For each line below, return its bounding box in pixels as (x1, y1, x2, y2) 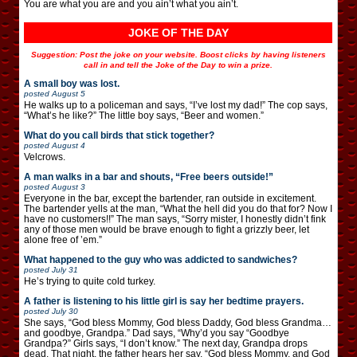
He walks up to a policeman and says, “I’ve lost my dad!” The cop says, (24, 99, 328, 111)
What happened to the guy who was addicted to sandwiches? (24, 253, 297, 265)
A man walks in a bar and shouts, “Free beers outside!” (24, 171, 273, 182)
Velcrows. (24, 151, 65, 163)
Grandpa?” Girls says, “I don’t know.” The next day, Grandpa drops (24, 337, 308, 349)
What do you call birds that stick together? (24, 129, 214, 141)
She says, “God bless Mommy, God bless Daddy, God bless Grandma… (24, 316, 331, 328)
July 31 (52, 265, 78, 274)
